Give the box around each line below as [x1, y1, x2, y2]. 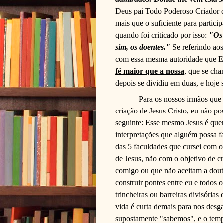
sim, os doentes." [115, 42, 170, 51]
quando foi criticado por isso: [115, 30, 209, 39]
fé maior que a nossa [115, 66, 184, 75]
